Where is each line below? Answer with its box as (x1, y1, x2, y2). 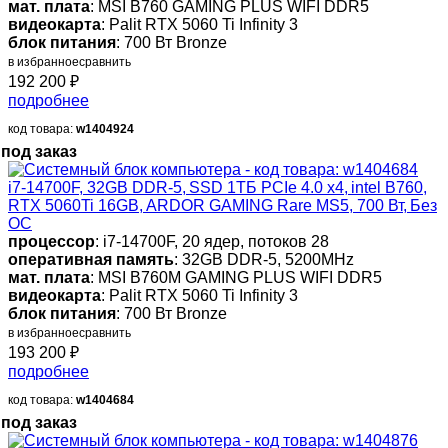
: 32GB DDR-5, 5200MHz (174, 251, 354, 269)
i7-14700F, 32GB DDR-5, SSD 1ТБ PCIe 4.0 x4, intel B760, (8, 179, 427, 197)
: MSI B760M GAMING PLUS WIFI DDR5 (90, 269, 382, 287)
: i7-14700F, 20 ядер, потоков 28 (95, 233, 329, 251)
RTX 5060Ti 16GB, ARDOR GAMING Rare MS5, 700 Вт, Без (8, 197, 437, 215)
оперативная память (8, 251, 174, 269)
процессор (8, 233, 95, 251)
